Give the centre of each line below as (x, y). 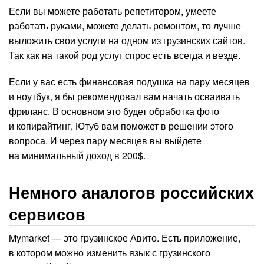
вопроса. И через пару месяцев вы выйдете (105, 140)
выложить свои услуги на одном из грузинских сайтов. (127, 40)
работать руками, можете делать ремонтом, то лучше (125, 25)
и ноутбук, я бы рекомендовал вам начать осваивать (124, 96)
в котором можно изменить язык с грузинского (110, 252)
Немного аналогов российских (131, 192)
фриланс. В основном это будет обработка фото (114, 111)
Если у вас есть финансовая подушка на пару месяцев (129, 81)
